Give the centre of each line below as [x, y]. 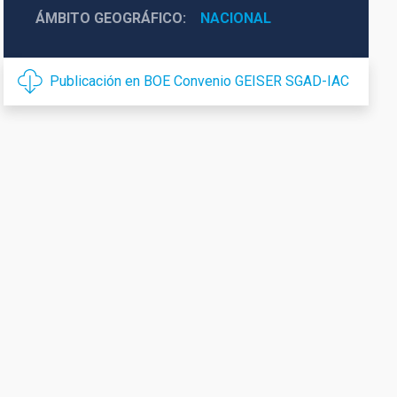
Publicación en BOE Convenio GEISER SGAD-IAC [199, 81]
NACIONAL [235, 18]
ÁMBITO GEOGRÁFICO [109, 18]
